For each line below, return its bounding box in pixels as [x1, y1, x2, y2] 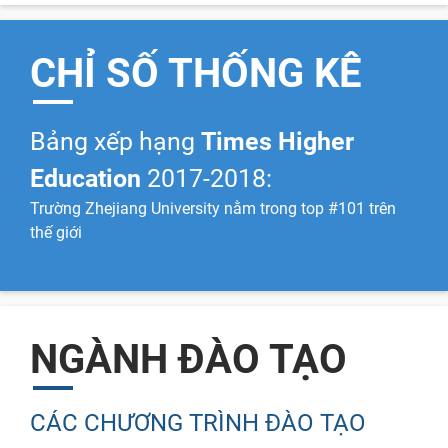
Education [30, 163, 141, 193]
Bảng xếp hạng [30, 126, 201, 156]
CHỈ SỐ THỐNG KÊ [30, 49, 362, 97]
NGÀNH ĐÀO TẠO [30, 335, 347, 383]
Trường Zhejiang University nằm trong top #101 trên [30, 198, 396, 218]
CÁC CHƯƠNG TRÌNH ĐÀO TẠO [30, 408, 366, 437]
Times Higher [201, 126, 354, 156]
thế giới [30, 222, 82, 242]
